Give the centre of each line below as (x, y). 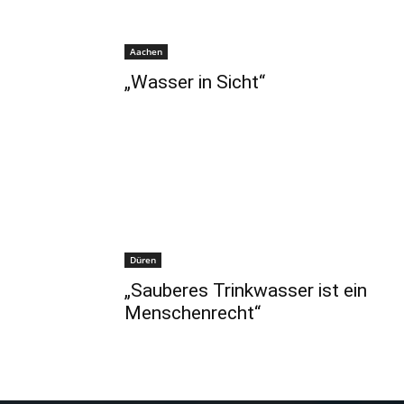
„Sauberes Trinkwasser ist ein (246, 290)
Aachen (146, 51)
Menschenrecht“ (193, 313)
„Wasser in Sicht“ (195, 82)
